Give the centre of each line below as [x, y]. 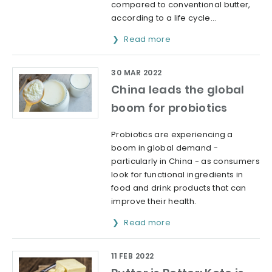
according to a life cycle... [164, 18]
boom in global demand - [165, 148]
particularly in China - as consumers [185, 161]
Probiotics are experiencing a [172, 134]
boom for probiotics [169, 107]
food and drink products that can [179, 188]
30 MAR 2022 [137, 72]
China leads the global [178, 89]
